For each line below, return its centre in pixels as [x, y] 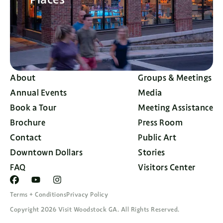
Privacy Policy [87, 195]
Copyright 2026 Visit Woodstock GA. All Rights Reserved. [95, 210]
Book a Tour [33, 108]
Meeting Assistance [175, 108]
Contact [26, 138]
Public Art [157, 138]
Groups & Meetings [175, 78]
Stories [152, 153]
